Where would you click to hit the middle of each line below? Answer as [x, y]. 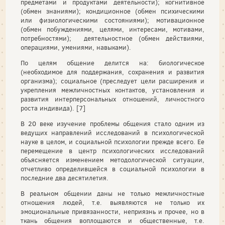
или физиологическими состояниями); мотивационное [113, 20]
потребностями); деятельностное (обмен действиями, [113, 38]
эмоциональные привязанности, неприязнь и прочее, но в [113, 212]
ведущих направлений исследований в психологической [113, 133]
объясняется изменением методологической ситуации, [113, 160]
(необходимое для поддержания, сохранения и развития [113, 72]
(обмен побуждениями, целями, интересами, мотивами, [113, 29]
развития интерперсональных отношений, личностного [113, 99]
